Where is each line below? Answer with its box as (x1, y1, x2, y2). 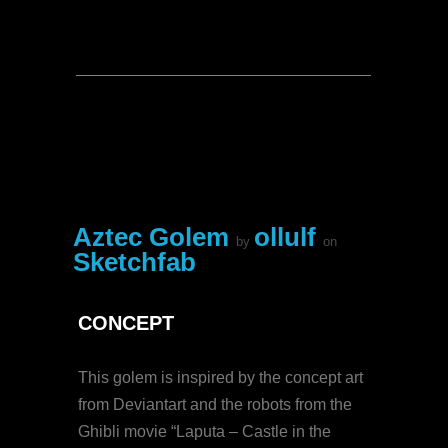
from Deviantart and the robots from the (78, 396, 353, 414)
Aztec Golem (73, 222, 237, 253)
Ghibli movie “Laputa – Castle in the (78, 423, 332, 441)
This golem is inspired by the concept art (78, 369, 364, 387)
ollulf (254, 222, 324, 253)
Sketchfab (73, 247, 197, 278)
